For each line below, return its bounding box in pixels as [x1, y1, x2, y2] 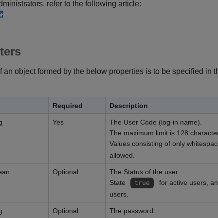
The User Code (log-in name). [109, 118, 202, 126]
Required [53, 102, 83, 109]
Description [109, 102, 148, 109]
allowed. [109, 151, 135, 159]
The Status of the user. [109, 168, 180, 176]
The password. [109, 207, 155, 215]
